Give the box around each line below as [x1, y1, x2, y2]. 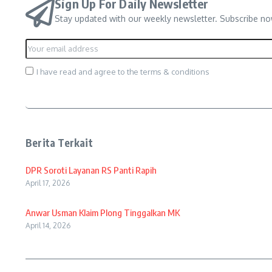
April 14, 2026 [25, 221, 70, 230]
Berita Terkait [25, 136, 93, 149]
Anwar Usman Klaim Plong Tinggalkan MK [25, 207, 180, 218]
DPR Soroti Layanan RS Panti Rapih [25, 165, 157, 175]
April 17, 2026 [25, 178, 70, 188]
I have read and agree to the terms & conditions [36, 67, 209, 76]
